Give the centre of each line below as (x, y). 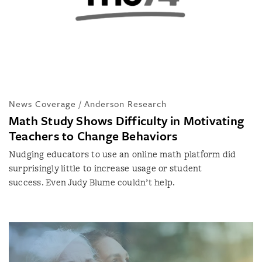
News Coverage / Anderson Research (88, 103)
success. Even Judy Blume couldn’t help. (92, 182)
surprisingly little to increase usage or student (106, 168)
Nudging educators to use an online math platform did (123, 154)
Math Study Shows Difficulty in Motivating (127, 120)
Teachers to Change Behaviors (93, 135)
